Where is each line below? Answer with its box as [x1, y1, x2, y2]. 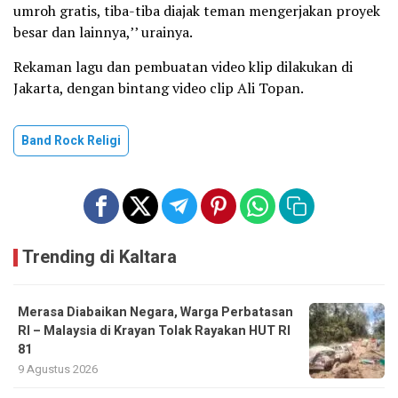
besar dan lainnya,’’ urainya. [13, 21, 193, 42]
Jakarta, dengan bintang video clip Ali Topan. [13, 77, 304, 98]
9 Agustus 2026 [18, 360, 98, 378]
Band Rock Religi [21, 131, 121, 150]
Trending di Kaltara [22, 243, 177, 270]
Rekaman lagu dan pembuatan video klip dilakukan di [13, 56, 353, 76]
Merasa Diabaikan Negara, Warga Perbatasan [18, 302, 293, 322]
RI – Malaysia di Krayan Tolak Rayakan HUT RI [18, 321, 291, 340]
